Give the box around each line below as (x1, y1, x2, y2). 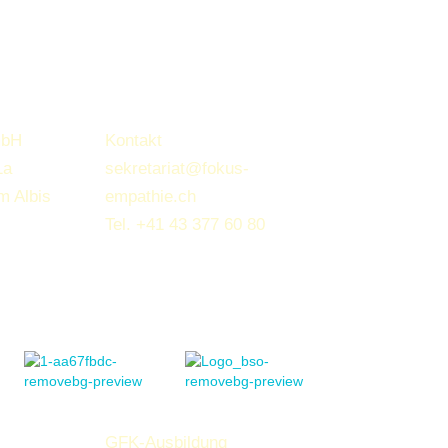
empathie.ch (104, 187, 196, 206)
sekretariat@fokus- (104, 159, 249, 178)
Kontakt (104, 131, 162, 150)
